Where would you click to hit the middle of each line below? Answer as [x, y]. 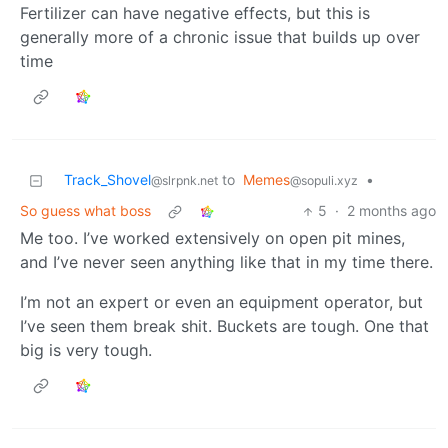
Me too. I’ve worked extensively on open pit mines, [212, 238]
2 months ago [391, 211]
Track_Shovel [107, 180]
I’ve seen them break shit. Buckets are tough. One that [224, 326]
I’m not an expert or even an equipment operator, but [221, 302]
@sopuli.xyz [324, 181]
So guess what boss [85, 211]
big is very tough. [86, 350]
